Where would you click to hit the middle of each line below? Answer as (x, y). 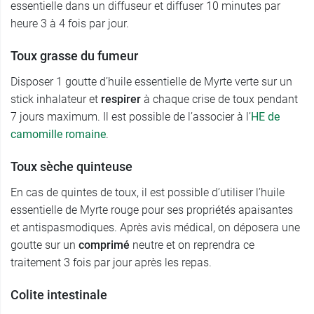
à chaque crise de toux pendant (221, 100)
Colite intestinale (59, 295)
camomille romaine (58, 135)
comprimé (105, 245)
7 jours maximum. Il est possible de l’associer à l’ (131, 117)
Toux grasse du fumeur (74, 56)
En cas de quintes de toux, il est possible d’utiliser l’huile (148, 193)
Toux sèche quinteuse (71, 167)
